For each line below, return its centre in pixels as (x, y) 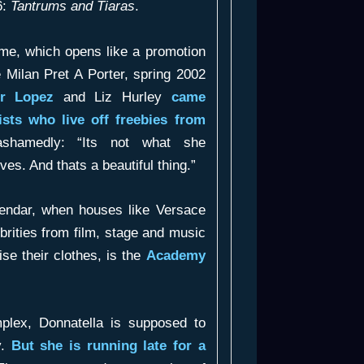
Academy (175, 255)
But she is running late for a (108, 346)
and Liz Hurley (113, 97)
